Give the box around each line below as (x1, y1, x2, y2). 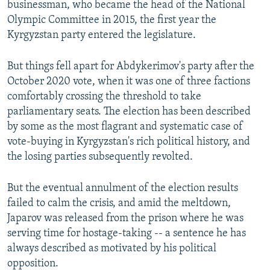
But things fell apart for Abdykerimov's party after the (7, 61, 254, 73)
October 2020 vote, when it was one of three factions (7, 76, 250, 88)
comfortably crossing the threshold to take (7, 91, 201, 103)
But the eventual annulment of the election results (7, 183, 238, 195)
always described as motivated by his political (7, 243, 216, 255)
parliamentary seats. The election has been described (7, 106, 251, 118)
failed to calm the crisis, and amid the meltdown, (7, 198, 231, 210)
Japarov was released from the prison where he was (7, 213, 243, 225)
